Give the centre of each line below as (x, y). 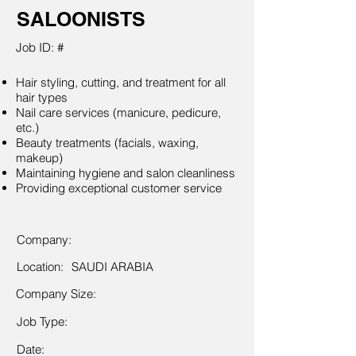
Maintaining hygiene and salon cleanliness (126, 173)
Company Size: (56, 294)
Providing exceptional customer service (119, 188)
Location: (42, 267)
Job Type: (42, 321)
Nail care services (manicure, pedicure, (118, 112)
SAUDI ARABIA (112, 267)
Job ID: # (40, 47)
